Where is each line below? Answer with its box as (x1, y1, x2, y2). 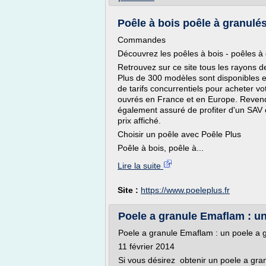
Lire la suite (118, 161, 163, 170)
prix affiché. (118, 116, 161, 125)
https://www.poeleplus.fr (141, 185, 230, 195)
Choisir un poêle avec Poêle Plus (118, 129, 241, 139)
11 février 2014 (118, 242, 175, 251)
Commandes (118, 35, 166, 45)
